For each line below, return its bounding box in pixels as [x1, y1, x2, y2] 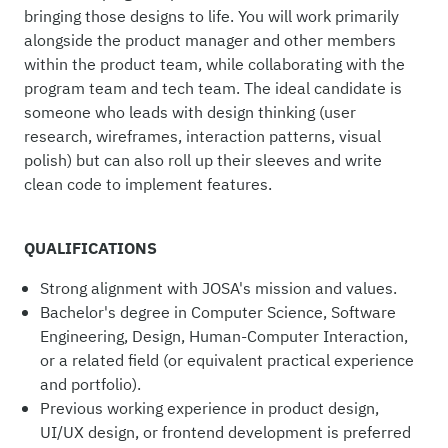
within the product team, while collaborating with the [24, 52, 405, 77]
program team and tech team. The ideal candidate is [24, 76, 402, 101]
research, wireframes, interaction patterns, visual [24, 124, 381, 149]
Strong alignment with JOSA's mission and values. [40, 276, 397, 301]
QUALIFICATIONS [24, 236, 157, 261]
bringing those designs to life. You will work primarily [24, 4, 399, 29]
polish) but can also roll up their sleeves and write [24, 148, 382, 173]
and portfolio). [40, 372, 141, 397]
